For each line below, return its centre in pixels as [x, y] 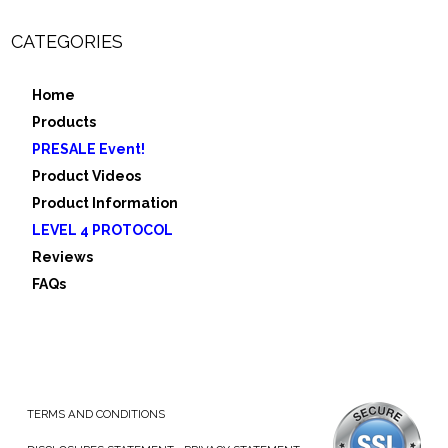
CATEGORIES [67, 41]
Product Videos [87, 175]
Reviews [63, 256]
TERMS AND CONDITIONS [96, 413]
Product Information [105, 202]
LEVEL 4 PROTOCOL [103, 229]
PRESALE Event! [89, 148]
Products [64, 121]
